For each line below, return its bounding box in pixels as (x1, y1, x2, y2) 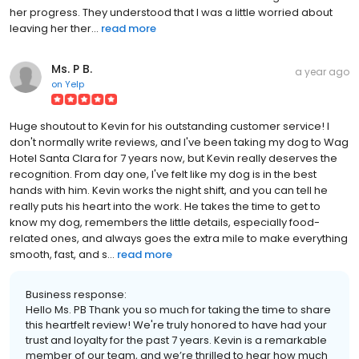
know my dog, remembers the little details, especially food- (10, 214, 320, 230)
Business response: (26, 286, 127, 302)
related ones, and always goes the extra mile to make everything (10, 230, 348, 246)
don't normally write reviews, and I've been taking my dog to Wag (10, 134, 349, 150)
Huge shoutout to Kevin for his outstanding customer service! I (10, 118, 329, 134)
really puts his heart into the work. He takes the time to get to (10, 198, 321, 214)
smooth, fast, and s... (10, 246, 115, 262)
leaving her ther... (10, 20, 99, 36)
